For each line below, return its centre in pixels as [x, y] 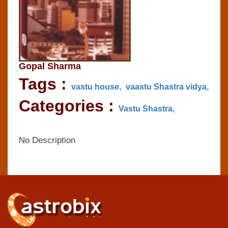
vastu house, [96, 87]
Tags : [45, 84]
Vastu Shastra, [147, 108]
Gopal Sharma [50, 66]
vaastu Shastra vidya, [167, 87]
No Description [47, 140]
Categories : [69, 106]
